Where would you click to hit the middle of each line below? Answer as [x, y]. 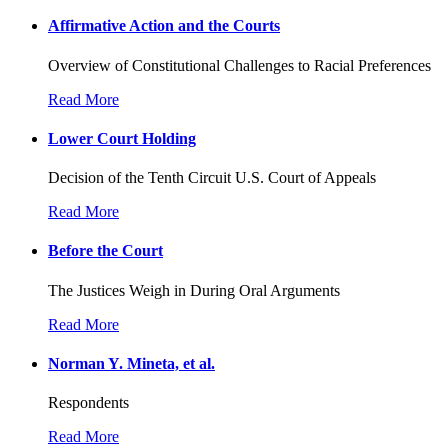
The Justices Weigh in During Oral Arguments [194, 290]
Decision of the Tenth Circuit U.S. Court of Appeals [212, 178]
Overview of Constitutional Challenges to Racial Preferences [239, 65]
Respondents [88, 403]
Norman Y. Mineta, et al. [131, 363]
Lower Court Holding [122, 138]
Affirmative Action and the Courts [164, 26]
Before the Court [105, 251]
